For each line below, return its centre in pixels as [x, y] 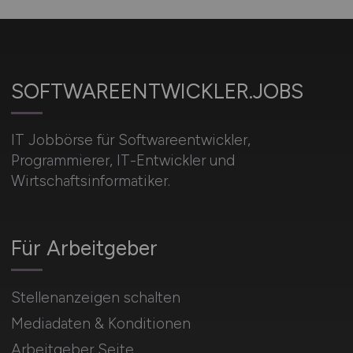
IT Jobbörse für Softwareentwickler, [130, 140]
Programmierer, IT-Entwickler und [123, 161]
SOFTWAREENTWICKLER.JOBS [157, 92]
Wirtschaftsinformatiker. [90, 181]
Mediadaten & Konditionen [100, 324]
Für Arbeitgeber [84, 249]
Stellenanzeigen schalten [95, 298]
